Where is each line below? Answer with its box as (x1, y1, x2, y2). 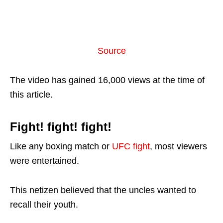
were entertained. (10, 155, 79, 166)
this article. (10, 89, 53, 100)
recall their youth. (10, 199, 78, 210)
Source (97, 45, 126, 56)
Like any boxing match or (10, 141, 112, 151)
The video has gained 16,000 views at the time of (10, 75, 205, 85)
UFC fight (112, 141, 150, 151)
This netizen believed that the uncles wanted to (10, 185, 196, 195)
